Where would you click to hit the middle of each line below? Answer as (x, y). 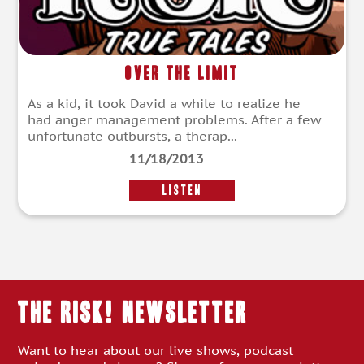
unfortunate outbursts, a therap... (132, 136)
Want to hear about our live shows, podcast (156, 351)
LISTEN (182, 190)
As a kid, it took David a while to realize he (164, 104)
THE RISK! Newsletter (133, 312)
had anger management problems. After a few (174, 120)
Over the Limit (182, 73)
